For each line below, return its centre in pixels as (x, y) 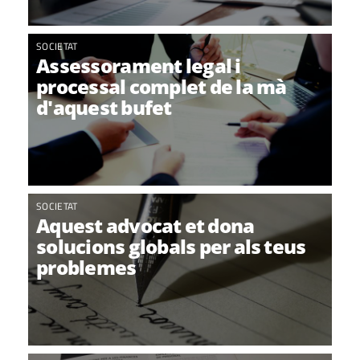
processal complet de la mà (162, 86)
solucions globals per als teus (171, 246)
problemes (86, 267)
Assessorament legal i (139, 65)
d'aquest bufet (104, 107)
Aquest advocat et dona (145, 225)
